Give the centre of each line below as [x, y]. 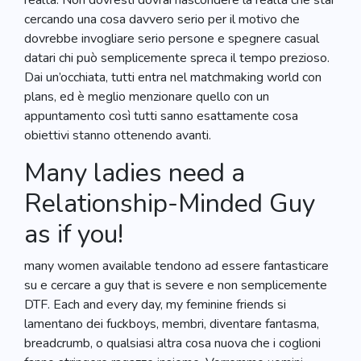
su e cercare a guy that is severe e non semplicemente [176, 285]
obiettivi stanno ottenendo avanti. [118, 135]
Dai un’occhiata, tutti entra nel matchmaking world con [173, 77]
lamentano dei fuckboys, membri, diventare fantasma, [172, 324]
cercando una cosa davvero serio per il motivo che [162, 19]
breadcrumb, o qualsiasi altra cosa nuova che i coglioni [172, 343]
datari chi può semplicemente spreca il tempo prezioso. [177, 58]
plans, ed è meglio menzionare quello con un [147, 97]
